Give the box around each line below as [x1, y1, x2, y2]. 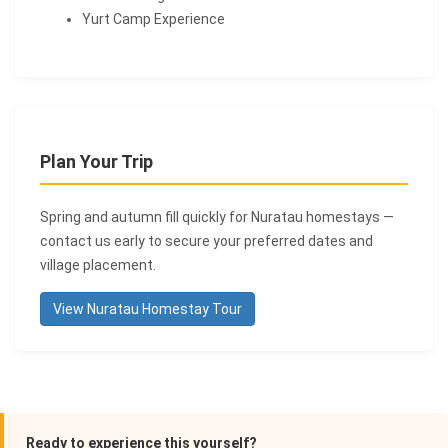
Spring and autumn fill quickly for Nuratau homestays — [40, 208, 394, 225]
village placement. [40, 256, 156, 273]
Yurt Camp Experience [82, 10, 225, 27]
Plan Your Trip [40, 150, 153, 172]
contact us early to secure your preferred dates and [40, 232, 373, 249]
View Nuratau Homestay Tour [53, 300, 242, 317]
